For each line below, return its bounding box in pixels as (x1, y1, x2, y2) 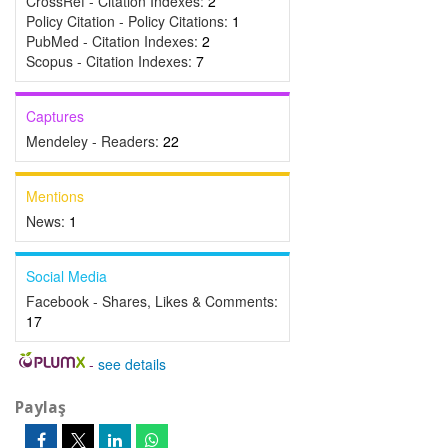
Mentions (26, 186, 84, 206)
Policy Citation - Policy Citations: (26, 11, 232, 31)
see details (97, 354, 166, 374)
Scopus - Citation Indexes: (26, 51, 196, 71)
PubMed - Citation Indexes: (26, 31, 202, 51)
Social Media (26, 266, 107, 286)
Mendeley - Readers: (26, 131, 163, 151)
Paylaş (15, 396, 66, 418)
